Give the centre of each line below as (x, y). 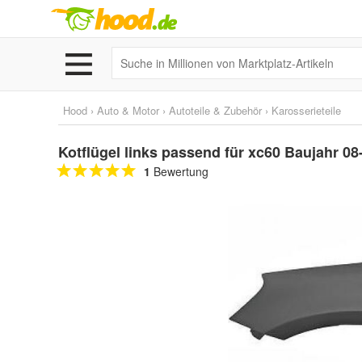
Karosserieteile (306, 110)
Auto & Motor (128, 110)
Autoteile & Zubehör (215, 110)
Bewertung (179, 171)
